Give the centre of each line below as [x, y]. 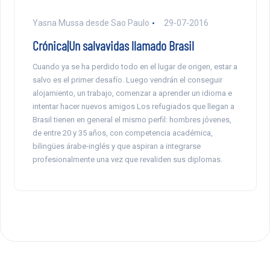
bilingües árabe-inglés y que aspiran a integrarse [116, 146]
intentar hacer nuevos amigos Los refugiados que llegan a [133, 107]
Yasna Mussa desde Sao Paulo [91, 23]
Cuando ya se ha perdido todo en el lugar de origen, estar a [135, 67]
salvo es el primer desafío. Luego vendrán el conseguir [127, 80]
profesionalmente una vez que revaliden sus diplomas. [127, 160]
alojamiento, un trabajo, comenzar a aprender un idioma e [132, 93]
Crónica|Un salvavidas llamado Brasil [113, 46]
